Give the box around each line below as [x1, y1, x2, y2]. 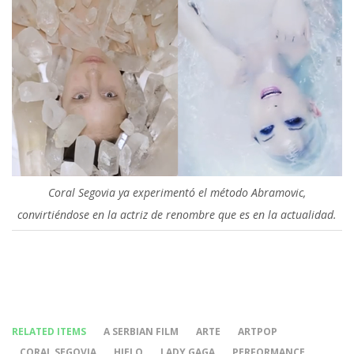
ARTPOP [238, 324, 277, 338]
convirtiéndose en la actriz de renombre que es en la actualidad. [17, 206, 337, 222]
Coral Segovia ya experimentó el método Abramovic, [48, 184, 306, 200]
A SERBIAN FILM [104, 324, 179, 338]
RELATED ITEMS [12, 324, 86, 338]
